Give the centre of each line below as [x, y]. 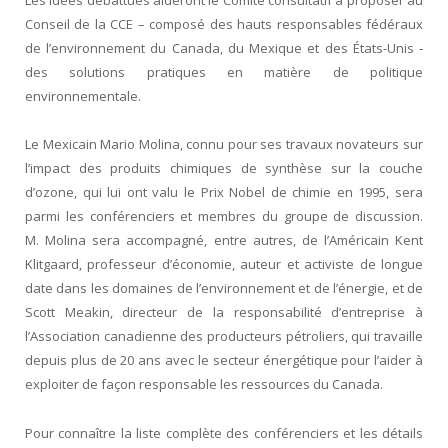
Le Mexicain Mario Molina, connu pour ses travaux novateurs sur [224, 144]
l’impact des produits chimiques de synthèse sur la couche [224, 168]
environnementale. [83, 96]
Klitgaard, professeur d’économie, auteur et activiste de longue [224, 264]
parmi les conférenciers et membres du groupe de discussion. [224, 216]
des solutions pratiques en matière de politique [224, 72]
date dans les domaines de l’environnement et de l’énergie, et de [224, 288]
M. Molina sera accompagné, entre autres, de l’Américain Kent [224, 240]
